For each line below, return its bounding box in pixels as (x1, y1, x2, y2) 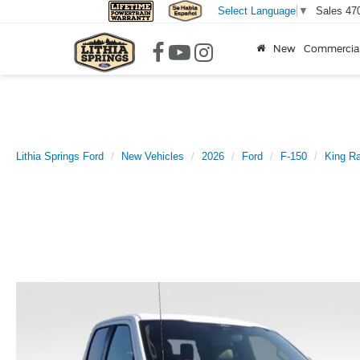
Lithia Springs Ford (16, 150, 104, 162)
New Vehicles (121, 150, 184, 162)
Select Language (217, 5, 296, 18)
